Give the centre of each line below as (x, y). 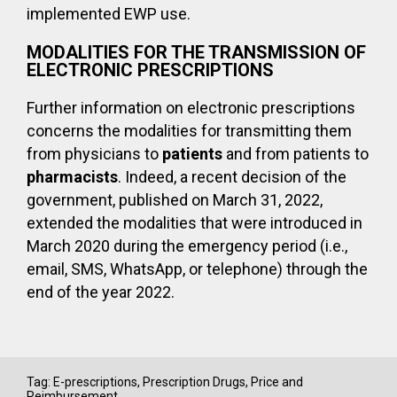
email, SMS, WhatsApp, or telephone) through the (197, 269)
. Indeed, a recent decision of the (232, 177)
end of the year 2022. (101, 292)
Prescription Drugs (194, 382)
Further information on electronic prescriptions (191, 108)
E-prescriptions (95, 382)
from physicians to (94, 154)
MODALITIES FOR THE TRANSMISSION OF (196, 52)
